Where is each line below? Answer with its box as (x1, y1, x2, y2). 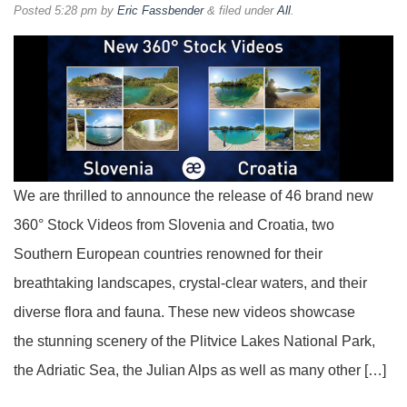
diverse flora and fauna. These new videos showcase (14, 303, 355, 320)
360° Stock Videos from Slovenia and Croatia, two (14, 216, 334, 233)
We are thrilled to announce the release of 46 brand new (14, 187, 373, 203)
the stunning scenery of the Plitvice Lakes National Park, (14, 333, 375, 349)
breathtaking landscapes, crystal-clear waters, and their (14, 274, 367, 291)
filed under (215, 3, 277, 17)
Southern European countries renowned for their (14, 245, 323, 262)
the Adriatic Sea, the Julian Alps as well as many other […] (14, 362, 386, 378)
